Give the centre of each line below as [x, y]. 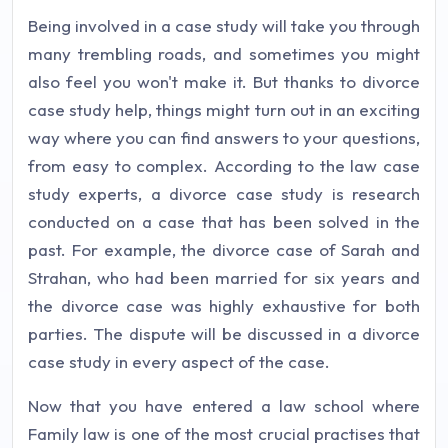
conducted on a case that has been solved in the [224, 221]
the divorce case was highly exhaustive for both [224, 305]
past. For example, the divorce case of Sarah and [224, 249]
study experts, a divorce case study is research [224, 193]
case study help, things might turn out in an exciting [224, 109]
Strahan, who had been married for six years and [224, 277]
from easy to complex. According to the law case [224, 165]
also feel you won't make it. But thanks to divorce [224, 81]
